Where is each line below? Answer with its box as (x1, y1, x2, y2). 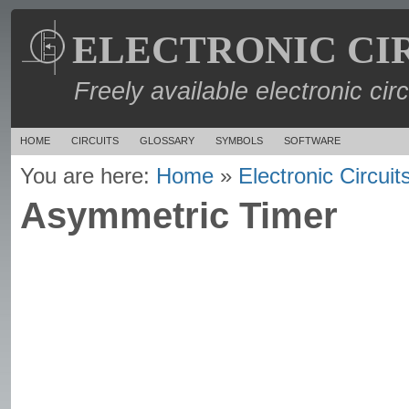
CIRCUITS (71, 135, 119, 146)
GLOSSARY (140, 135, 194, 146)
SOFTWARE (284, 135, 341, 146)
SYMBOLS (215, 135, 263, 146)
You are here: (20, 163, 156, 188)
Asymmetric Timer (20, 195, 338, 236)
